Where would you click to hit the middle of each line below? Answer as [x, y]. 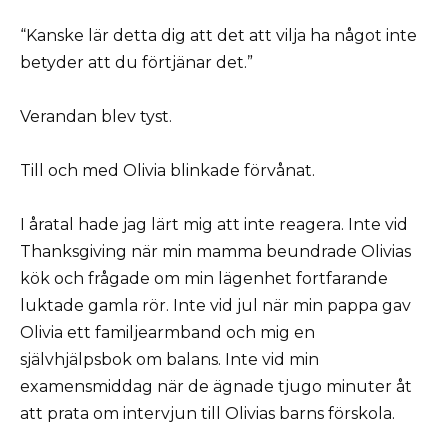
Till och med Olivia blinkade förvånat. [167, 171]
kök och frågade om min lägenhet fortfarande [204, 279]
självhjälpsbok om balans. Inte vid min [169, 360]
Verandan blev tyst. [96, 116]
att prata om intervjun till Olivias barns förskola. [207, 414]
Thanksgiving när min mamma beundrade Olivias [215, 252]
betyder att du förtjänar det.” [136, 62]
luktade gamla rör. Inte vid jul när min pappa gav [215, 306]
